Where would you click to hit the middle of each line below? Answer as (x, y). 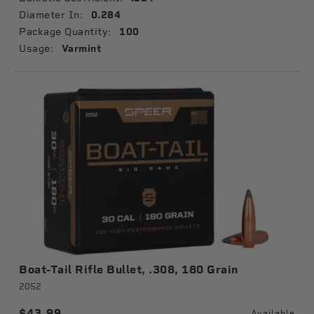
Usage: (36, 48)
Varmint (81, 49)
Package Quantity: (65, 32)
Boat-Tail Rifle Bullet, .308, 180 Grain (129, 269)
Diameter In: (51, 15)
